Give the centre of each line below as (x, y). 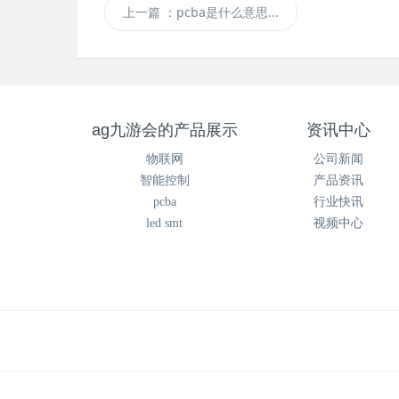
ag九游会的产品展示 (164, 130)
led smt (164, 223)
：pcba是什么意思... (221, 12)
